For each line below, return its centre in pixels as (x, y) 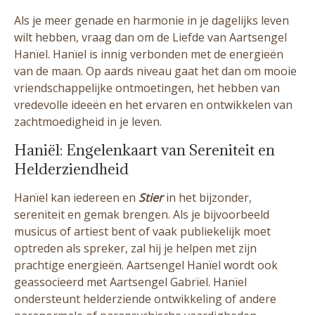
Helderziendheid (71, 169)
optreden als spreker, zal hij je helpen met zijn (135, 249)
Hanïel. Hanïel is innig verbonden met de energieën (149, 54)
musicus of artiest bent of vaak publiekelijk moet (142, 232)
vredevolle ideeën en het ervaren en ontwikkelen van (153, 105)
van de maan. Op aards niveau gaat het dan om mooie (155, 71)
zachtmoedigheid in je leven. (88, 122)
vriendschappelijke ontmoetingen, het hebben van (147, 88)
